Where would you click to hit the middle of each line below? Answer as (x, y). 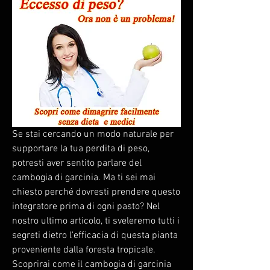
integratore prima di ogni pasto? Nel (86, 206)
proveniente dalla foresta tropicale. (84, 250)
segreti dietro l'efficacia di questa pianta (95, 235)
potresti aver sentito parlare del (77, 163)
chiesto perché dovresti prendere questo (96, 192)
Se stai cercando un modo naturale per (93, 134)
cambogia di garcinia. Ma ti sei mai (84, 177)
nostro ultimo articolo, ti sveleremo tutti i (96, 221)
